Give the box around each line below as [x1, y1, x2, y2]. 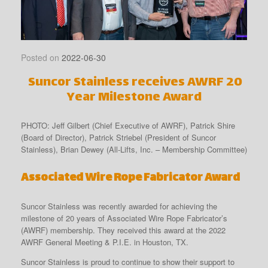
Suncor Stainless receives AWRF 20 [26, 71, 242, 94]
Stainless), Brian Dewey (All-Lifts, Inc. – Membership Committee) [21, 143, 247, 155]
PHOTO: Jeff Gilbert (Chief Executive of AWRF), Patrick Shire [21, 119, 235, 131]
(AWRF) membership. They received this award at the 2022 [21, 224, 226, 236]
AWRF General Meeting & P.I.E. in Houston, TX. [21, 236, 188, 248]
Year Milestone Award [66, 86, 202, 109]
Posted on [26, 51, 62, 63]
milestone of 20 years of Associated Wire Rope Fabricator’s [21, 212, 227, 224]
